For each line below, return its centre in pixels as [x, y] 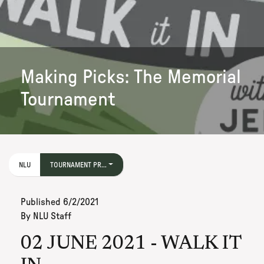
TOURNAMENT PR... [78, 165]
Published [42, 202]
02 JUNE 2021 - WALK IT [131, 244]
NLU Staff [52, 217]
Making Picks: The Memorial [131, 77]
